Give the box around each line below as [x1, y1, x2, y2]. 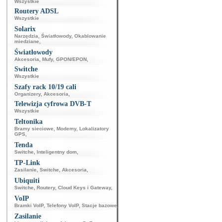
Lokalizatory [79, 126, 109, 131]
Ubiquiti [14, 177, 40, 184]
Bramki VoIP [14, 203, 44, 208]
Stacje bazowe [82, 203, 117, 208]
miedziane [14, 39, 39, 44]
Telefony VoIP [47, 203, 79, 208]
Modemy [56, 126, 76, 131]
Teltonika [14, 118, 43, 125]
